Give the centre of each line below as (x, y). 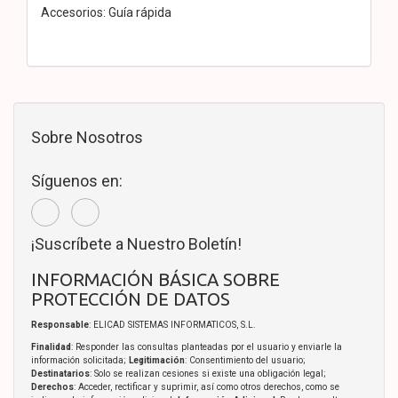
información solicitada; (80, 360)
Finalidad (51, 346)
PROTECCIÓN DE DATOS (131, 298)
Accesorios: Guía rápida (106, 12)
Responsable (60, 324)
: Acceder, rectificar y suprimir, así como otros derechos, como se (207, 386)
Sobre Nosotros (87, 137)
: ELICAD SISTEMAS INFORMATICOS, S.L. (172, 324)
